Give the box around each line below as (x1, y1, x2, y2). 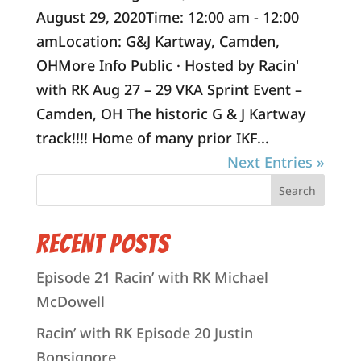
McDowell (35, 292, 105, 311)
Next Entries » (227, 152, 326, 172)
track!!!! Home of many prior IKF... (35, 128, 269, 147)
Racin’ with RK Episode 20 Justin (35, 323, 253, 342)
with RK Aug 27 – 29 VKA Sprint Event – (35, 80, 302, 99)
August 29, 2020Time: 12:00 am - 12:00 (35, 7, 299, 27)
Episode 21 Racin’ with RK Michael (35, 268, 268, 287)
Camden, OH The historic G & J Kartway (35, 104, 306, 123)
